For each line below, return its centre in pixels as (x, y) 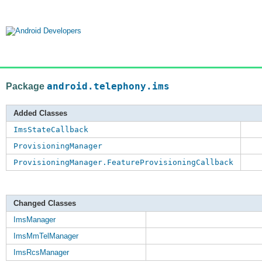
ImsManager (35, 220)
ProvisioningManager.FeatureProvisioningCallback (123, 163)
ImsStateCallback (51, 130)
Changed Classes (45, 204)
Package (26, 86)
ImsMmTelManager (46, 236)
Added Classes (40, 113)
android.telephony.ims (108, 86)
